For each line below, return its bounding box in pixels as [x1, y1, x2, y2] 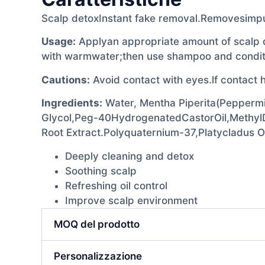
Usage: [41, 35, 76, 48]
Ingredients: [41, 97, 102, 109]
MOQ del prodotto [54, 218, 140, 230]
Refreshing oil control [65, 179, 167, 192]
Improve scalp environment [65, 194, 198, 206]
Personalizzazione [54, 250, 142, 262]
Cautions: [41, 73, 90, 86]
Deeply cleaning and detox [65, 150, 194, 162]
